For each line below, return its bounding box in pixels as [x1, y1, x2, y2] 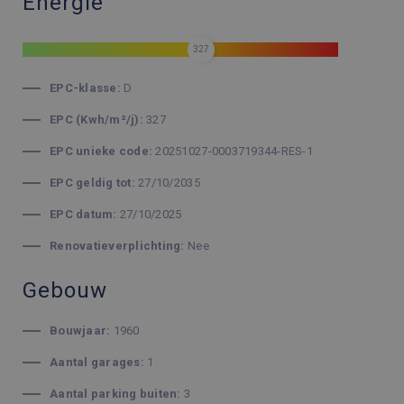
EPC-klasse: [50, 81, 121, 95]
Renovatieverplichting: [50, 239, 185, 252]
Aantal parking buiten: [50, 387, 181, 400]
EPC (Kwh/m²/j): [50, 113, 143, 126]
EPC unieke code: [50, 144, 153, 158]
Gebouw [23, 278, 107, 303]
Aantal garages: [50, 355, 144, 369]
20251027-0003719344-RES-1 [152, 144, 313, 158]
